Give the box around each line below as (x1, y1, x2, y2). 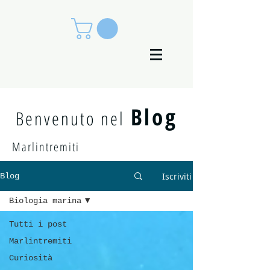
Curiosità (9, 253, 52, 263)
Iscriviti (162, 170, 192, 182)
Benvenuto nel (15, 106, 125, 131)
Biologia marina (9, 196, 81, 206)
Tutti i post (9, 219, 67, 230)
